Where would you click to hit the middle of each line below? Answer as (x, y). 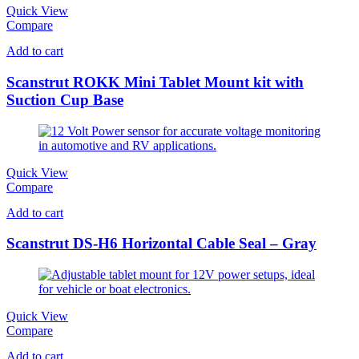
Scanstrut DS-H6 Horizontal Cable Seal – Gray (161, 244)
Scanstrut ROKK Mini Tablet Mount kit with (155, 82)
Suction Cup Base (65, 99)
